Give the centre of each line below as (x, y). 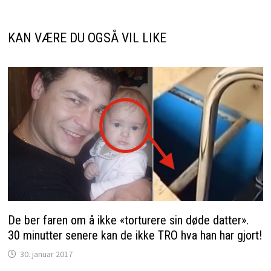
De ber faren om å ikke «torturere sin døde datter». (128, 220)
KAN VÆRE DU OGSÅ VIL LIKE (87, 38)
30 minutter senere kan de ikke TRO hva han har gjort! (135, 235)
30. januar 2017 (46, 254)
